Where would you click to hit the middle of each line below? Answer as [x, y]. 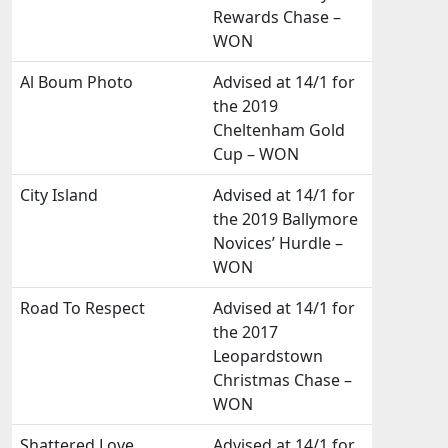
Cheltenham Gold [279, 130]
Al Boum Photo [76, 82]
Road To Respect [82, 308]
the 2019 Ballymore [285, 219]
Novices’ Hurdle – [278, 243]
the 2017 [245, 332]
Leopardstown [268, 356]
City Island [59, 195]
